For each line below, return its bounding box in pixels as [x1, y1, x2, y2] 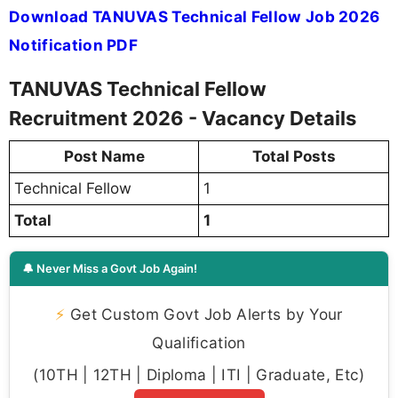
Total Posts [251, 147, 336, 166]
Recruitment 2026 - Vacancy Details [9, 107, 356, 131]
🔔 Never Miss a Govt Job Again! [22, 261, 197, 276]
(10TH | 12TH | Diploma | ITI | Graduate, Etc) [33, 365, 365, 385]
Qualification [152, 333, 246, 353]
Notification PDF [9, 36, 139, 55]
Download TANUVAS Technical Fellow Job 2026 [9, 7, 380, 27]
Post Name [63, 147, 145, 166]
